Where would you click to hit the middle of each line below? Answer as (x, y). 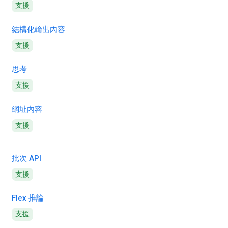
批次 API (26, 158)
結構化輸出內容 (38, 29)
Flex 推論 (28, 198)
